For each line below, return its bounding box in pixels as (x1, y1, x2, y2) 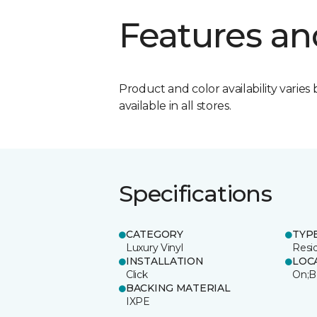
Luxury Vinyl (126, 241, 183, 254)
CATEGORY (126, 227, 183, 241)
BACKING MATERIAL (126, 281, 231, 294)
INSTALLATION (126, 254, 204, 267)
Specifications (119, 179, 272, 207)
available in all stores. (119, 98, 231, 113)
